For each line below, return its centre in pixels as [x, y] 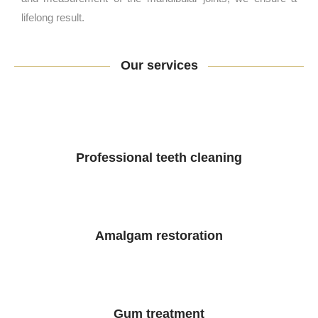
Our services [159, 65]
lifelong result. [53, 17]
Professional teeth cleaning [159, 158]
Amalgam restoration [159, 236]
